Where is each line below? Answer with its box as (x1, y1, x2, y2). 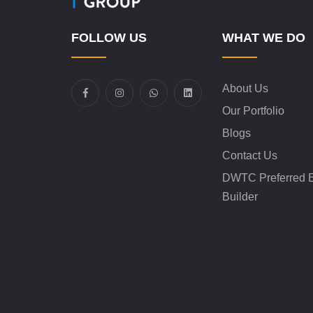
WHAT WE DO (222, 30, 305, 45)
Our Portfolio (222, 104, 284, 117)
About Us (222, 82, 268, 94)
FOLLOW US (71, 30, 147, 45)
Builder (222, 190, 258, 203)
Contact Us (222, 149, 277, 161)
